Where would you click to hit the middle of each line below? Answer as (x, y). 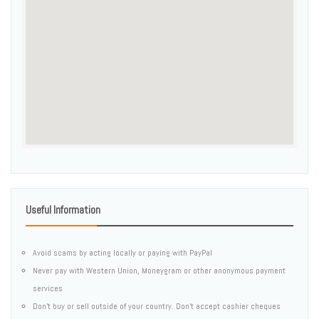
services (48, 288)
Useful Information (63, 210)
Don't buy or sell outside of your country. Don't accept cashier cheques (157, 306)
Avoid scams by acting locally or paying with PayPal (122, 253)
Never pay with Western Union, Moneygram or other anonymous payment (159, 271)
